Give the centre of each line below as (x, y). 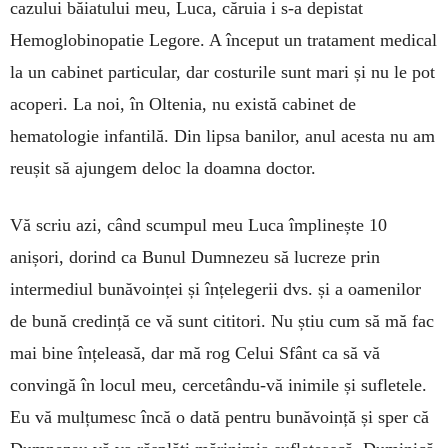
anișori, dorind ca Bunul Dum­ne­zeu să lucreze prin (195, 256)
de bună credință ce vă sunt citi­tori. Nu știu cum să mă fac (222, 320)
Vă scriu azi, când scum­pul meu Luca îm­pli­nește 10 (198, 224)
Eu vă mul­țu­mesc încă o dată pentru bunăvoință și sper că (219, 416)
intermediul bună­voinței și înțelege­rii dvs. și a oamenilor (215, 288)
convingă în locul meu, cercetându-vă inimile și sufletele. (218, 384)
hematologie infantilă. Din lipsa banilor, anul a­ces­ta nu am (222, 135)
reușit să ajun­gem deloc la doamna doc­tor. (163, 167)
